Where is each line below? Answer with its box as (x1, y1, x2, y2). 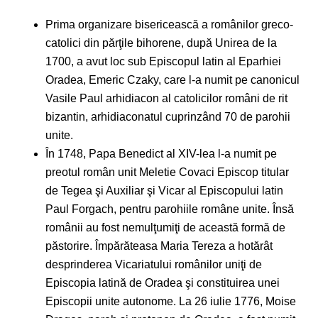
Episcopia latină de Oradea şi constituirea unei (45, 277, 280, 290)
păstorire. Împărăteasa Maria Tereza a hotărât (45, 240, 273, 253)
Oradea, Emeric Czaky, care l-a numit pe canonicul (45, 74, 300, 87)
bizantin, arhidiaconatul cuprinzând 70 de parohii (45, 111, 290, 124)
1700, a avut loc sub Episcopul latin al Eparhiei (45, 55, 281, 68)
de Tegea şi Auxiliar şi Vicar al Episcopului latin (45, 185, 283, 197)
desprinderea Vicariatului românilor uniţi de (45, 258, 262, 271)
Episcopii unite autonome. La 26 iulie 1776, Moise (45, 295, 296, 308)
